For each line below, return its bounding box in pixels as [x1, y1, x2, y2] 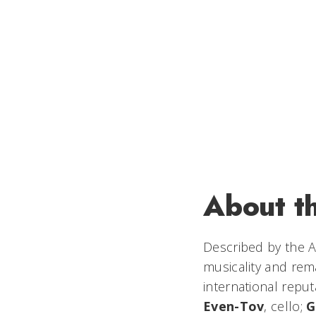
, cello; [264, 297, 303, 315]
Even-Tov [203, 297, 265, 315]
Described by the [203, 238, 309, 255]
